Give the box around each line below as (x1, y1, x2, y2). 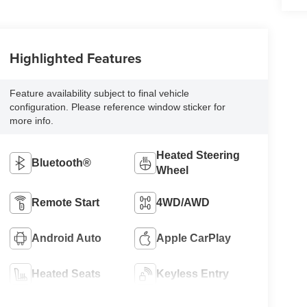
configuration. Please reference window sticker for (9, 101, 225, 112)
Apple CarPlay (156, 232, 232, 244)
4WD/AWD (156, 196, 210, 208)
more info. (9, 114, 53, 126)
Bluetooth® (31, 156, 91, 169)
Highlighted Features (9, 47, 142, 68)
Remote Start (31, 196, 99, 208)
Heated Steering (156, 149, 241, 161)
